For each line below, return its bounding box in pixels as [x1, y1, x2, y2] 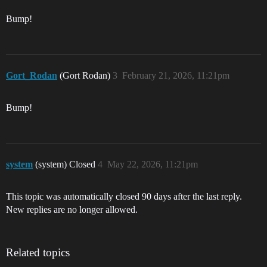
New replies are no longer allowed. [6, 204, 138, 215]
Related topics [6, 246, 70, 259]
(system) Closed [35, 159, 98, 169]
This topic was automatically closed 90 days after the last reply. [6, 191, 242, 201]
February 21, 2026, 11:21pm [122, 70, 229, 80]
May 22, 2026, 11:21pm [107, 159, 198, 169]
